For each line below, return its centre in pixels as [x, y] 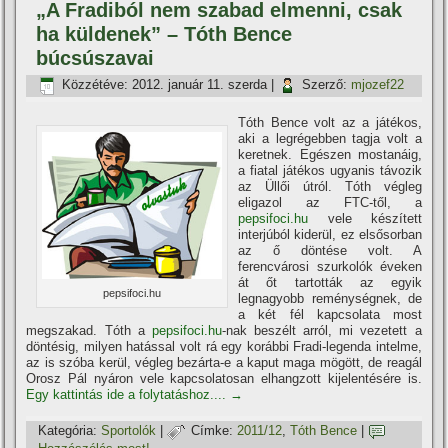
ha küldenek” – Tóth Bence [164, 34]
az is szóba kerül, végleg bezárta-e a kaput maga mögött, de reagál [224, 362]
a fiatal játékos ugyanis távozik [330, 170]
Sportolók [129, 431]
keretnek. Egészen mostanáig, [330, 154]
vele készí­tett [365, 218]
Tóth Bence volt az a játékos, [330, 122]
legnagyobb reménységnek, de [330, 298]
